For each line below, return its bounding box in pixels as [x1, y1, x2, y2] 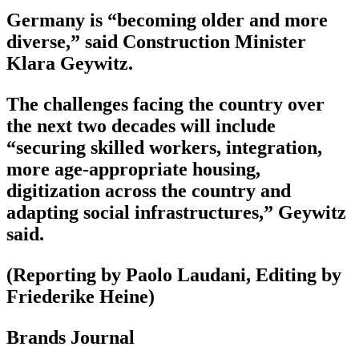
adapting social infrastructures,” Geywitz [6, 202, 346, 224]
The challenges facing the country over [6, 94, 325, 115]
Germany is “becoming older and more [6, 10, 328, 31]
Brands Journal [6, 327, 135, 349]
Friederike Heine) [6, 286, 155, 308]
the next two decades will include [6, 115, 276, 137]
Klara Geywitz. [6, 53, 133, 75]
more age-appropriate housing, [6, 159, 260, 180]
